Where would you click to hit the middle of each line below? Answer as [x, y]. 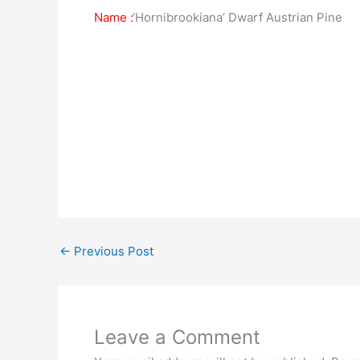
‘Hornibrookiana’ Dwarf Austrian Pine [237, 17]
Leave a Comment [177, 337]
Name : [113, 17]
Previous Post [112, 251]
